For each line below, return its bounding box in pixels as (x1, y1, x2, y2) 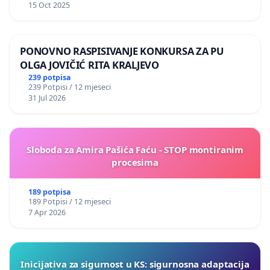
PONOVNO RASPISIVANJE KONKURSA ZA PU (20, 44, 224, 58)
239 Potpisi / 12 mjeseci (28, 82, 111, 93)
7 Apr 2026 (28, 207, 66, 218)
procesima (111, 156, 159, 169)
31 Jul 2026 (28, 93, 66, 104)
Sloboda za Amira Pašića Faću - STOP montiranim (26, 143, 244, 156)
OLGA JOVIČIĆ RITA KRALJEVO (20, 58, 159, 72)
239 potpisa (28, 72, 71, 83)
